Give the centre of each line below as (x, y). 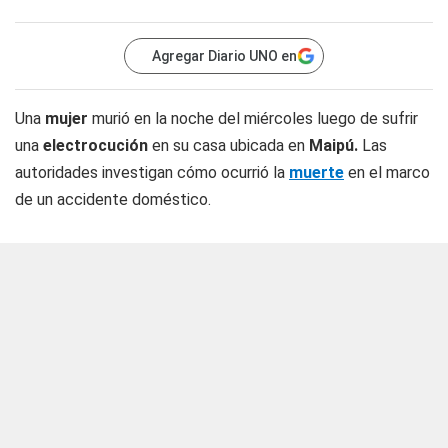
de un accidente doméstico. (113, 199)
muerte (316, 172)
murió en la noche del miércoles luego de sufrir (253, 118)
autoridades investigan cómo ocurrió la (152, 172)
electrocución (95, 145)
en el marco (387, 172)
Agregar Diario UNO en (224, 56)
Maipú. (333, 145)
